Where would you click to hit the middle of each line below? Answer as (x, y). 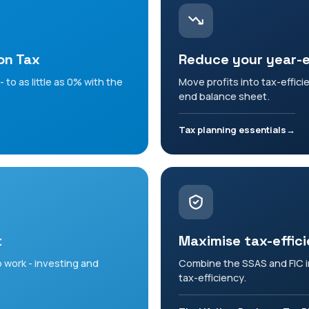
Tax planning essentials (232, 130)
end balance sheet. (224, 97)
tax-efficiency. (212, 278)
